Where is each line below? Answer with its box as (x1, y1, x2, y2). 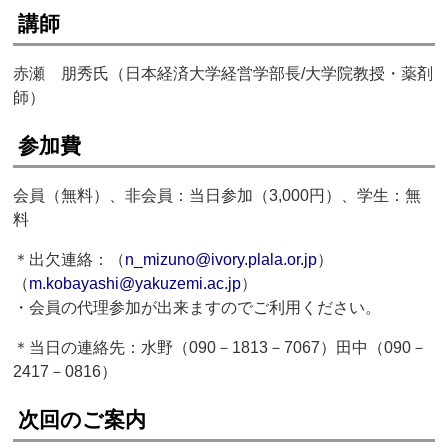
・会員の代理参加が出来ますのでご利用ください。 (13, 299, 382, 317)
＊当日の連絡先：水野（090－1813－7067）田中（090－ (13, 339, 428, 357)
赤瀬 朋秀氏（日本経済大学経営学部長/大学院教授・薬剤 (13, 65, 434, 83)
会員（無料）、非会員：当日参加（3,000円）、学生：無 (13, 187, 422, 205)
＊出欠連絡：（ (13, 251, 126, 269)
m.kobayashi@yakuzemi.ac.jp (29, 275, 242, 293)
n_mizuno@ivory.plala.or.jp (125, 251, 318, 269)
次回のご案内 (18, 408, 147, 432)
